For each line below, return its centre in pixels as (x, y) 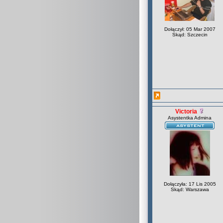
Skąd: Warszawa (190, 189)
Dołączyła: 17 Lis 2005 (190, 184)
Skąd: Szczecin (190, 35)
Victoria (186, 111)
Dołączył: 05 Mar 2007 (190, 29)
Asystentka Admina (190, 118)
